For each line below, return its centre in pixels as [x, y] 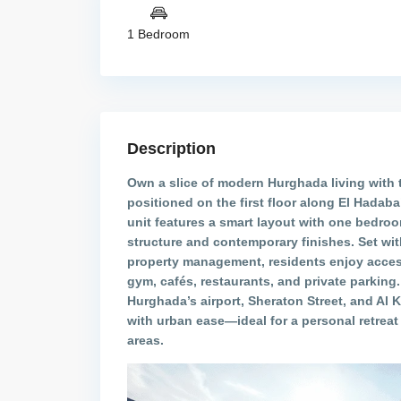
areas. [145, 340]
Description [171, 148]
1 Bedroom [158, 34]
